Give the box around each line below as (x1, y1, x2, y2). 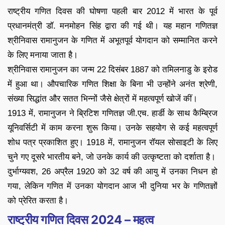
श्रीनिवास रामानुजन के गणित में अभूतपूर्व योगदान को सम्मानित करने (8, 35, 217, 45)
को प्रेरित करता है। (8, 195, 68, 205)
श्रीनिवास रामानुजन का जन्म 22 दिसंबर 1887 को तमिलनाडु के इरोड (8, 64, 217, 74)
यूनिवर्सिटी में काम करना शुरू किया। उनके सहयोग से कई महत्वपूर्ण (8, 123, 217, 133)
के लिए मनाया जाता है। (8, 50, 78, 60)
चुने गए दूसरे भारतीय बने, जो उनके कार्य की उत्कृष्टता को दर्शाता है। (8, 152, 215, 162)
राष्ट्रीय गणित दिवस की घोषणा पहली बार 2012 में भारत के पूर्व (8, 6, 217, 16)
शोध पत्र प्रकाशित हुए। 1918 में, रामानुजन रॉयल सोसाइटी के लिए (8, 137, 217, 147)
